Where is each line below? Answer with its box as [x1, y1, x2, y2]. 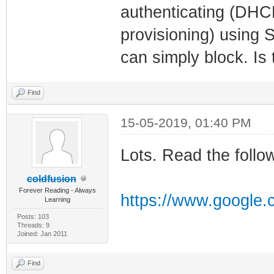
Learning [45, 195, 71, 203]
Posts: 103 [17, 212, 49, 220]
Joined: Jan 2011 [17, 229, 67, 237]
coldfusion [26, 173, 76, 184]
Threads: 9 [17, 221, 50, 229]
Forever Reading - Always [19, 186, 97, 194]
